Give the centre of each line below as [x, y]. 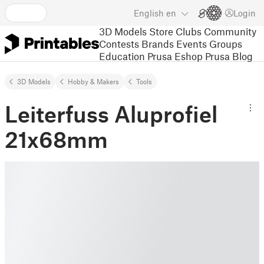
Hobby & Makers [93, 81]
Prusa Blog [229, 56]
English [149, 13]
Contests [119, 43]
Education [122, 56]
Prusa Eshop [175, 56]
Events [192, 43]
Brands [158, 43]
